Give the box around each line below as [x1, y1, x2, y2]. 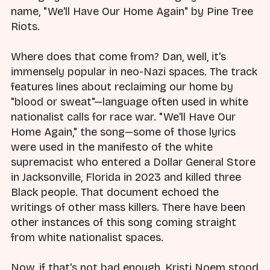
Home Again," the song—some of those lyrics [11, 125, 236, 139]
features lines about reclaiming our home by [11, 80, 233, 94]
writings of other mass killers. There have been [11, 201, 245, 215]
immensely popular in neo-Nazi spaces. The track [11, 65, 257, 79]
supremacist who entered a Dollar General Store [11, 155, 256, 169]
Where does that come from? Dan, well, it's [11, 50, 226, 64]
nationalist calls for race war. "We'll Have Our [11, 110, 236, 124]
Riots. [11, 20, 40, 34]
